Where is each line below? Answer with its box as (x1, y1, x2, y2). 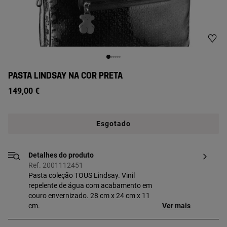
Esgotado (96, 120, 131, 128)
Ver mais (162, 202, 191, 210)
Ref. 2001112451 (28, 161, 83, 169)
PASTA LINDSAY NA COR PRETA (8, 72, 123, 80)
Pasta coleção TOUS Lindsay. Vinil (28, 171, 135, 179)
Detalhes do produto (28, 151, 94, 159)
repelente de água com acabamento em (28, 181, 152, 190)
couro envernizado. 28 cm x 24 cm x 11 (28, 192, 150, 200)
